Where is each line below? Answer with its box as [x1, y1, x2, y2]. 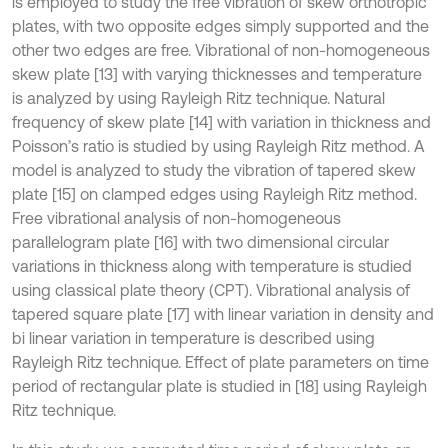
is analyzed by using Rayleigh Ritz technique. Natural [12, 89, 385, 107]
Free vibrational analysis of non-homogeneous [12, 209, 341, 227]
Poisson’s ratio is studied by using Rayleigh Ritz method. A [12, 137, 425, 155]
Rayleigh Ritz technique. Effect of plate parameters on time [12, 353, 429, 371]
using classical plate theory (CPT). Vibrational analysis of [12, 281, 410, 299]
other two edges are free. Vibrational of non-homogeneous [12, 41, 430, 59]
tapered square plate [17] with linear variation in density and [12, 305, 434, 323]
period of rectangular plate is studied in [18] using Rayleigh [12, 377, 427, 395]
